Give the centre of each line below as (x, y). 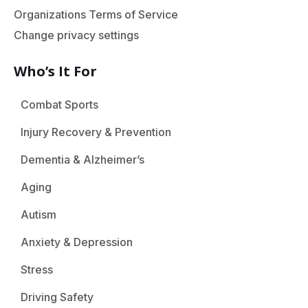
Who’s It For (55, 71)
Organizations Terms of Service (96, 14)
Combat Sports (59, 104)
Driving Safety (57, 297)
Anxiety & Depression (77, 242)
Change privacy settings (76, 35)
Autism (38, 214)
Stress (37, 269)
